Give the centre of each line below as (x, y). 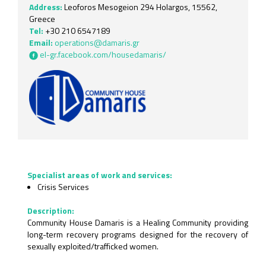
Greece (42, 19)
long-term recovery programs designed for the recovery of (138, 234)
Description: (51, 210)
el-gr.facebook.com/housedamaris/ (103, 54)
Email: (41, 42)
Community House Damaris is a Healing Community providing (138, 222)
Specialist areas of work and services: (100, 175)
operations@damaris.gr (97, 42)
